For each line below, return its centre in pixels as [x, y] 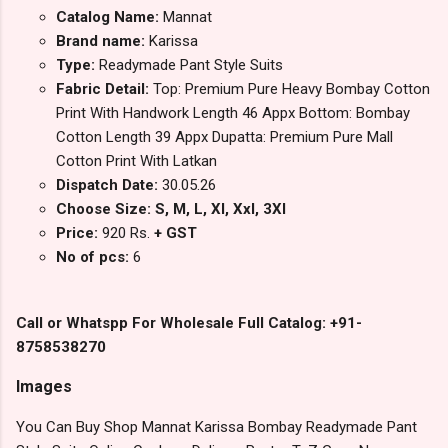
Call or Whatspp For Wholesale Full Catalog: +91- [189, 323]
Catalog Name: [109, 17]
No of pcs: [94, 257]
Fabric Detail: [104, 89]
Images [44, 387]
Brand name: [102, 41]
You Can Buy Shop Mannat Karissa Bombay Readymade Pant [216, 427]
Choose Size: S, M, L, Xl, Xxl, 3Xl [171, 209]
